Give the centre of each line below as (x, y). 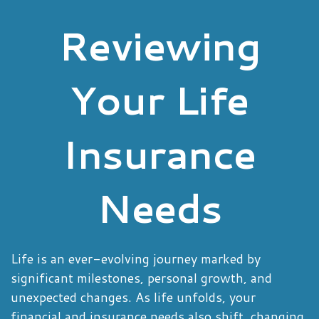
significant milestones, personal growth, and (141, 278)
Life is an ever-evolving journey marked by (136, 258)
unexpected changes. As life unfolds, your (133, 297)
